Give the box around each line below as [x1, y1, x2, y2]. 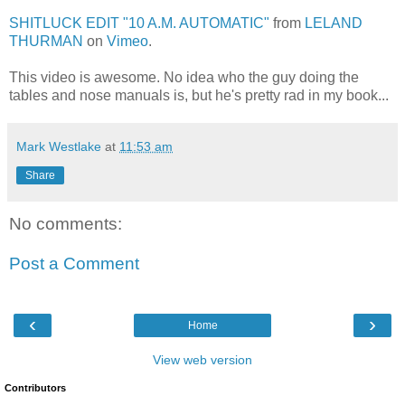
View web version [153, 353, 252, 368]
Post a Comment [9, 254, 139, 274]
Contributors [5, 382, 66, 394]
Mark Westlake [16, 139, 101, 155]
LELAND [305, 15, 363, 32]
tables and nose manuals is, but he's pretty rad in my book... [9, 88, 389, 104]
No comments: [9, 214, 122, 234]
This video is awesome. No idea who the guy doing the [9, 70, 359, 86]
